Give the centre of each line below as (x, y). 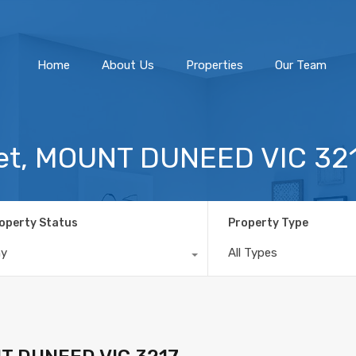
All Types (253, 252)
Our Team (301, 65)
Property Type (269, 222)
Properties (215, 65)
